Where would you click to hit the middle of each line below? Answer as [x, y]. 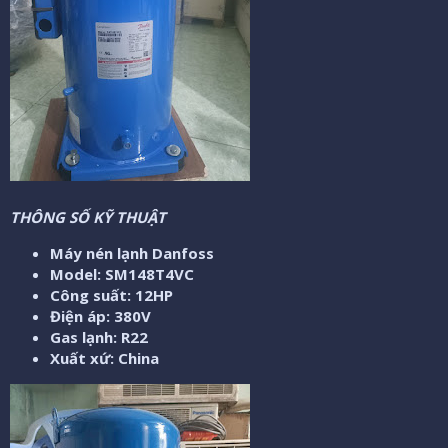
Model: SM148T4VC [122, 273]
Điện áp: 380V [100, 315]
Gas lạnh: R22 [99, 336]
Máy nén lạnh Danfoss [132, 252]
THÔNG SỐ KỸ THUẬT [88, 216]
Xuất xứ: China [104, 357]
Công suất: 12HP [111, 294]
